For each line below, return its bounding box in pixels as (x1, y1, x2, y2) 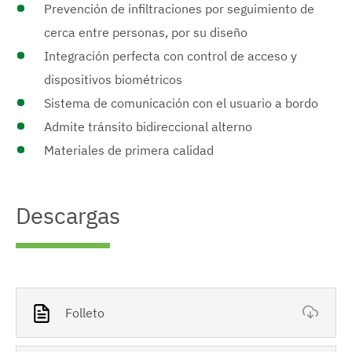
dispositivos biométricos (44, 71, 182, 87)
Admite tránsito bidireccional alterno (44, 118, 255, 134)
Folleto (65, 304, 104, 321)
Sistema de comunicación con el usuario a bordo (44, 94, 321, 111)
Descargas (16, 200, 120, 230)
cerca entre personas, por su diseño (44, 24, 247, 40)
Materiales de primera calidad (44, 141, 214, 158)
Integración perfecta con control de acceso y (44, 47, 297, 64)
